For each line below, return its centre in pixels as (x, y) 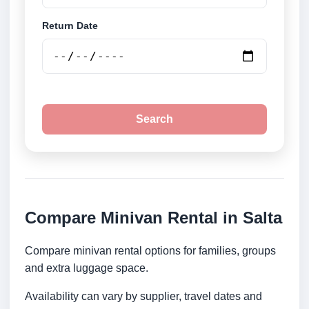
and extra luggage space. (87, 268)
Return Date (70, 26)
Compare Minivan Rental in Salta (153, 218)
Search (154, 119)
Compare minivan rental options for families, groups (150, 251)
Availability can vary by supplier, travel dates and (143, 297)
